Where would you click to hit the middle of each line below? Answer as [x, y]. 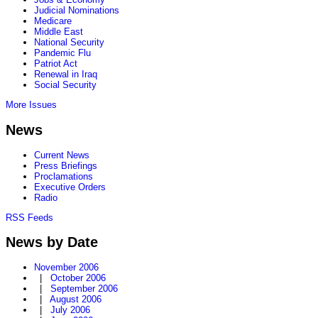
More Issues [31, 105]
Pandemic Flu [62, 53]
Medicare [53, 21]
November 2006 [66, 268]
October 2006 [78, 278]
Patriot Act [56, 64]
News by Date [52, 242]
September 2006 [84, 289]
